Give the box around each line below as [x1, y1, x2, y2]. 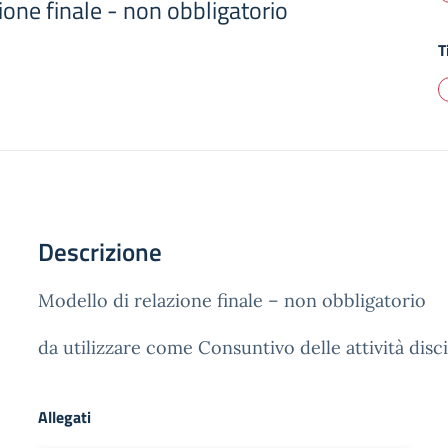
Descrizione [38, 233, 162, 271]
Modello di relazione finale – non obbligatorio [38, 289, 426, 312]
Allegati [38, 405, 91, 429]
